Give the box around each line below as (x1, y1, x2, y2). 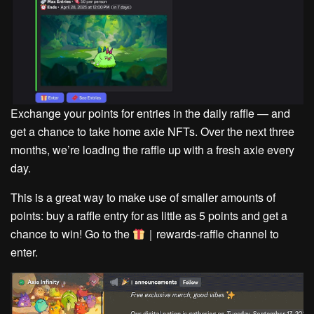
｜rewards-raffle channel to (145, 226, 280, 243)
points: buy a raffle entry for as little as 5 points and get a (11, 207, 287, 224)
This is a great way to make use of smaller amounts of (11, 189, 275, 206)
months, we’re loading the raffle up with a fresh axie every (11, 142, 294, 158)
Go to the (85, 226, 132, 243)
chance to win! (11, 226, 85, 243)
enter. (11, 244, 38, 261)
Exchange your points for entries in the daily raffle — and (11, 105, 290, 122)
